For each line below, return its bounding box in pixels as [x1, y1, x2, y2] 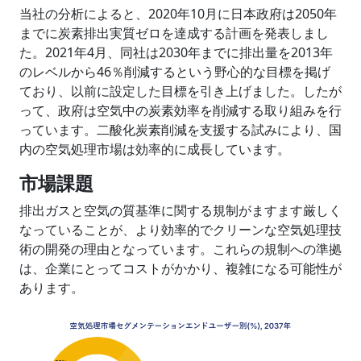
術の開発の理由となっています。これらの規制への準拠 [19, 240, 342, 258]
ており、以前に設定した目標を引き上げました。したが [19, 82, 342, 100]
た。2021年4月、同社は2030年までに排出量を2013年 [19, 44, 333, 61]
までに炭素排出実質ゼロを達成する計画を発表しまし [19, 24, 329, 42]
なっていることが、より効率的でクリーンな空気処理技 [19, 221, 342, 239]
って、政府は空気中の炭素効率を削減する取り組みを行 [19, 102, 342, 119]
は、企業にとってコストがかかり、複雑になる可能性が [19, 259, 342, 277]
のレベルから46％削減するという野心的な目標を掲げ [19, 63, 330, 81]
